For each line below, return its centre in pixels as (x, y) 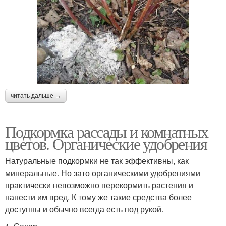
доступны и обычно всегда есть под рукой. (84, 209)
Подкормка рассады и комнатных (107, 131)
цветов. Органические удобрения (106, 143)
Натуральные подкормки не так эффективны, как (97, 160)
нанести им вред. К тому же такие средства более (98, 197)
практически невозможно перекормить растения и (99, 185)
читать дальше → (36, 96)
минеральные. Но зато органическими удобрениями (103, 173)
